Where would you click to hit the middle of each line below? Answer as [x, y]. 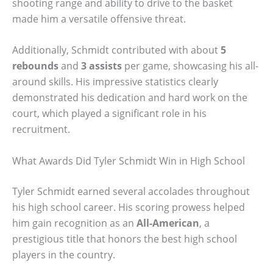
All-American [168, 223]
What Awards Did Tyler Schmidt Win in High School [129, 161]
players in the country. [64, 255]
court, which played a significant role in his [109, 114]
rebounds [35, 66]
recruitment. [41, 129]
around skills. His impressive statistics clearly [115, 82]
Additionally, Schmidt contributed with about [116, 50]
